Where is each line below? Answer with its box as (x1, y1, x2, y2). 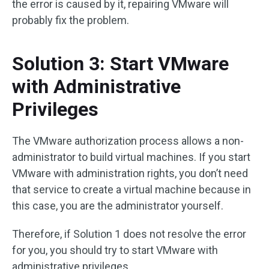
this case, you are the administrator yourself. (12, 199, 226, 212)
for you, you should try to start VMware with (12, 243, 218, 256)
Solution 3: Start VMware (12, 52, 229, 75)
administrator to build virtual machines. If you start (12, 150, 250, 163)
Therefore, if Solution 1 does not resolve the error (12, 227, 246, 240)
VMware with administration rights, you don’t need (12, 166, 248, 180)
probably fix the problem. (12, 13, 129, 26)
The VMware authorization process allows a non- (12, 134, 244, 147)
